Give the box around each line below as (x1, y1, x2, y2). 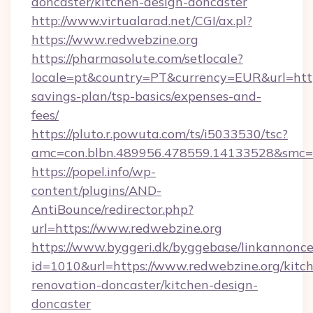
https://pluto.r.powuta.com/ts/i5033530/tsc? (31, 126, 288, 142)
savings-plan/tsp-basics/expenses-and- (31, 88, 261, 104)
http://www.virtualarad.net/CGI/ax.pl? (31, 13, 252, 29)
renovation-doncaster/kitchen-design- (31, 277, 258, 293)
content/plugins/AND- (31, 182, 161, 198)
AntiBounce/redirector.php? (31, 201, 194, 217)
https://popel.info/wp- (31, 163, 156, 180)
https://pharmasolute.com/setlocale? (31, 50, 243, 66)
